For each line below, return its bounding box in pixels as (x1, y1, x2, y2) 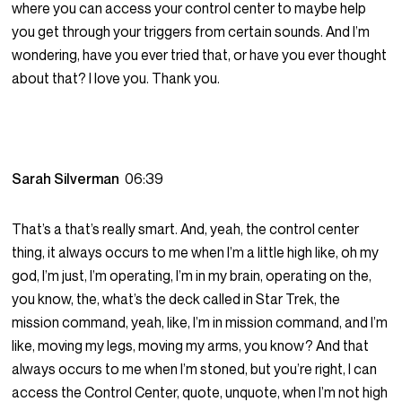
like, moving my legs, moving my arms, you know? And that (12, 336, 370, 355)
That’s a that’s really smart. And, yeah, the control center (12, 220, 360, 239)
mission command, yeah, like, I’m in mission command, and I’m (12, 313, 389, 332)
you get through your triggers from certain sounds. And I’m (12, 22, 371, 41)
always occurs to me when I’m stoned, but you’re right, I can (12, 360, 378, 379)
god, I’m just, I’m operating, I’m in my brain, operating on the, (12, 267, 372, 285)
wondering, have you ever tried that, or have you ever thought (12, 46, 388, 65)
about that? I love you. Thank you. (12, 69, 221, 88)
